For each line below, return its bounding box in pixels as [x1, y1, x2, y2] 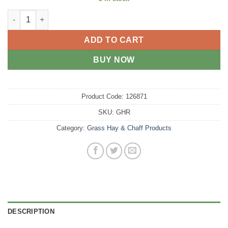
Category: [56, 124, 87, 132]
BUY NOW [93, 55, 135, 64]
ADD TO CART [84, 35, 144, 44]
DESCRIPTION [8, 207, 54, 215]
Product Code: [81, 92, 124, 100]
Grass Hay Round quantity [7, 10, 99, 19]
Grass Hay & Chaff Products [87, 124, 172, 132]
